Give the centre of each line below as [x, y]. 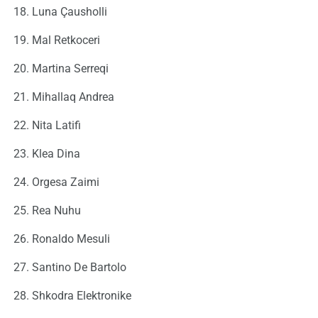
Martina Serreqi [70, 69]
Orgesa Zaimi [66, 182]
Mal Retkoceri [66, 40]
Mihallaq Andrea [73, 97]
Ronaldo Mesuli [71, 239]
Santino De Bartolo [79, 268]
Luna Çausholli [70, 12]
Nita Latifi [56, 126]
